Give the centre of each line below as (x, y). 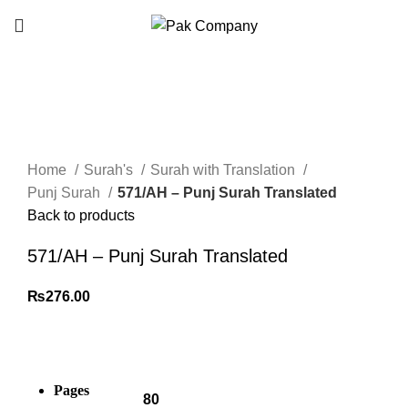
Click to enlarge (78, 102)
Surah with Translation (224, 170)
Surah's (110, 170)
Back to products (81, 216)
